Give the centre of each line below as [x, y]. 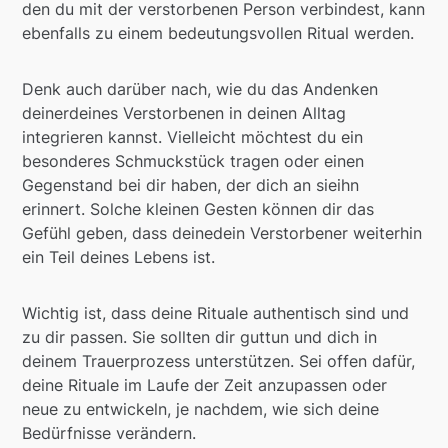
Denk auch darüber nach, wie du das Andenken [200, 89]
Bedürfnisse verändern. [109, 433]
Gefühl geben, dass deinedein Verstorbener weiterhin [222, 233]
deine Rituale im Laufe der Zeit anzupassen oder [205, 385]
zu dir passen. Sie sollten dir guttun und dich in [200, 337]
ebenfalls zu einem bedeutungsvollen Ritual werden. [218, 33]
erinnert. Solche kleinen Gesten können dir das [198, 209]
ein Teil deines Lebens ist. [119, 257]
